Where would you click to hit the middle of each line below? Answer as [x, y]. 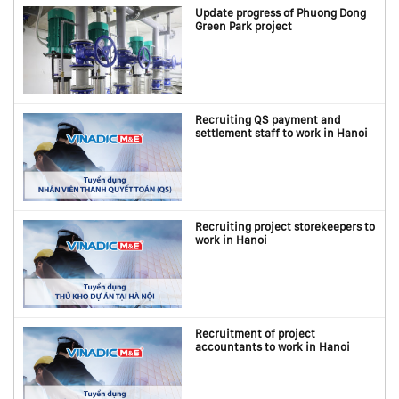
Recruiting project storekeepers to [285, 226]
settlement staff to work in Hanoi [282, 133]
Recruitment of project [256, 333]
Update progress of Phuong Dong [281, 12]
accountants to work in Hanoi [273, 346]
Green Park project [244, 26]
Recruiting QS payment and [269, 119]
